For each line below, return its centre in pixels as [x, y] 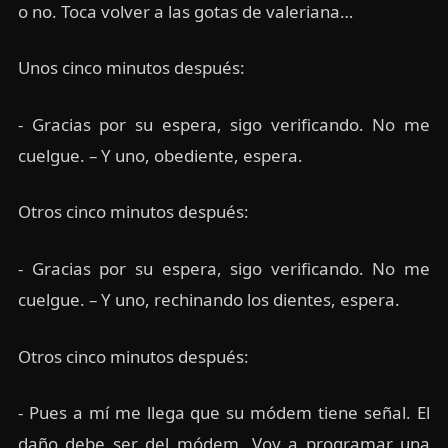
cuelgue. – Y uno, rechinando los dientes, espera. [208, 299]
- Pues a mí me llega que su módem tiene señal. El [224, 413]
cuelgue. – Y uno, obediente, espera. [160, 155]
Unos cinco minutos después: [131, 68]
